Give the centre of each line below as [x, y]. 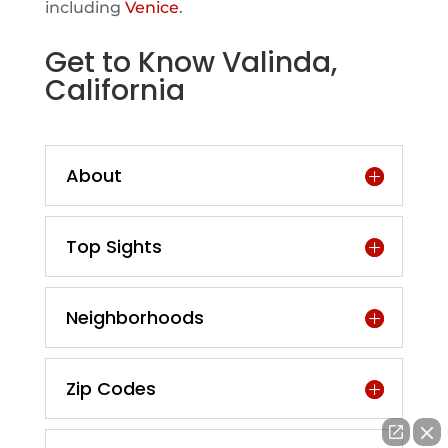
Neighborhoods [134, 317]
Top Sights [113, 246]
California [114, 90]
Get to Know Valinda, [190, 62]
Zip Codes [110, 388]
